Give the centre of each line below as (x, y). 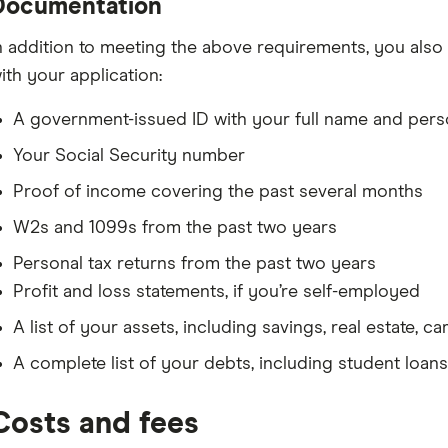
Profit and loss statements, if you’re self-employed (216, 292)
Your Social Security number (128, 156)
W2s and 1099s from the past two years (174, 228)
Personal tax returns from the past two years (194, 264)
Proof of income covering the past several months (217, 192)
